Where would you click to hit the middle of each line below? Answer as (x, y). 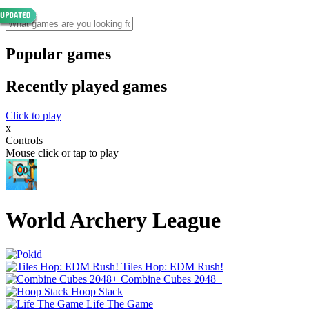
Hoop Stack (97, 291)
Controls (24, 140)
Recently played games (86, 86)
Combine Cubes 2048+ (171, 279)
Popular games (58, 53)
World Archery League (113, 220)
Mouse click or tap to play (62, 152)
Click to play (33, 115)
